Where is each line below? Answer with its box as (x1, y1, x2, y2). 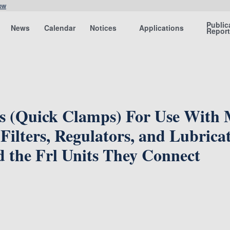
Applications (139, 23, 184, 33)
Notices (90, 23, 117, 33)
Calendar (44, 23, 76, 33)
